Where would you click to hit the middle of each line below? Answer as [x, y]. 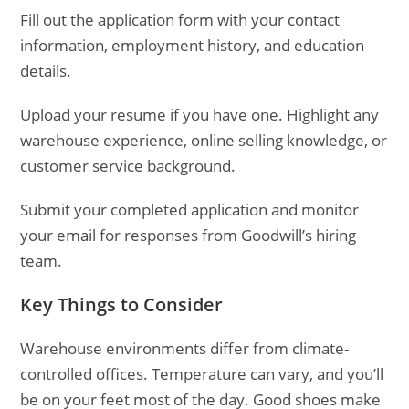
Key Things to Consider [122, 304]
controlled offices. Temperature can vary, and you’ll [202, 374]
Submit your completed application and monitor [190, 210]
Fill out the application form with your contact [180, 20]
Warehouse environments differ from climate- [185, 348]
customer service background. [128, 166]
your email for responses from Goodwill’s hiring [189, 235]
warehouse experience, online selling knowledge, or [204, 140]
